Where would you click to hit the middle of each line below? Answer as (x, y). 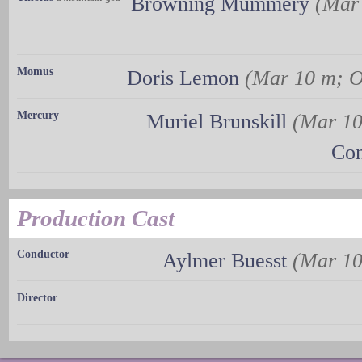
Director (37, 298)
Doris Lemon (183, 78)
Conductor (43, 255)
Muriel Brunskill (217, 122)
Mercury (38, 116)
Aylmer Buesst (225, 261)
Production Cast (96, 219)
